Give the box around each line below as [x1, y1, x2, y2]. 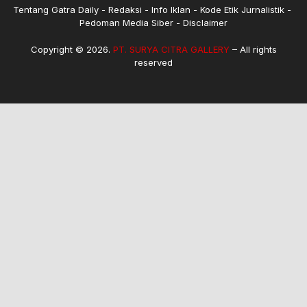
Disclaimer [183, 17, 228, 29]
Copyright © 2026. [30, 44, 113, 56]
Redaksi [108, 4, 142, 16]
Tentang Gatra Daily [13, 4, 99, 16]
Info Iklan [151, 4, 191, 16]
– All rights [229, 44, 277, 56]
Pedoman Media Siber [79, 17, 173, 29]
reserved [134, 57, 173, 69]
